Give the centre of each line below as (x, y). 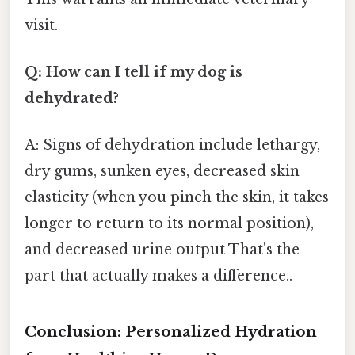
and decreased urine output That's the (162, 250)
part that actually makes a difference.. (158, 276)
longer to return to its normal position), (169, 224)
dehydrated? (72, 98)
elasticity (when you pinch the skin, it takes (177, 198)
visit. (41, 25)
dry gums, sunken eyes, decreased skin (162, 172)
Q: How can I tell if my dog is (134, 72)
